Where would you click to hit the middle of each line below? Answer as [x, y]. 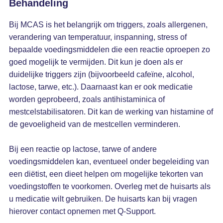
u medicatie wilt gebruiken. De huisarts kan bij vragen [103, 199]
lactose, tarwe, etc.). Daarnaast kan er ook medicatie [101, 87]
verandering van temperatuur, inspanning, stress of [98, 37]
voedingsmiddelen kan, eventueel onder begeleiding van [109, 162]
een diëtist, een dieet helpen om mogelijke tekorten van [106, 174]
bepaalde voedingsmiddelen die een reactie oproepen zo [109, 50]
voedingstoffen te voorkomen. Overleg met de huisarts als [110, 186]
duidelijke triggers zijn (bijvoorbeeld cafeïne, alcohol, [101, 74]
